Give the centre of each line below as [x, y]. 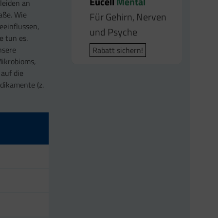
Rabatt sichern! [118, 50]
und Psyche [114, 32]
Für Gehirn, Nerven [128, 17]
